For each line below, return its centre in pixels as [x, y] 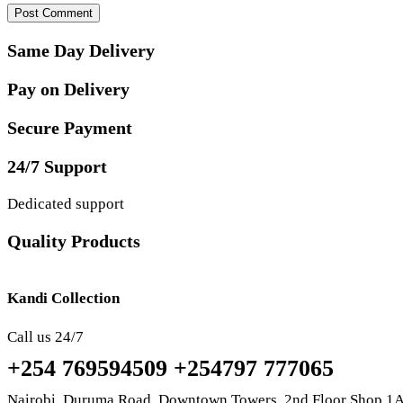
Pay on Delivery [68, 90]
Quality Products [74, 241]
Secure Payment [70, 127]
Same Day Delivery [81, 51]
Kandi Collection [63, 299]
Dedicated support [66, 203]
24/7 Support [57, 166]
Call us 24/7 [45, 336]
